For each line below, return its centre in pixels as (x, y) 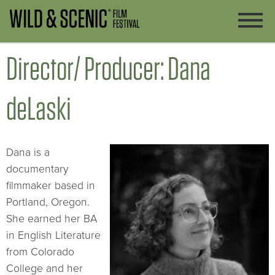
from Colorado (40, 252)
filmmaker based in (51, 186)
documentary (37, 169)
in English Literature (53, 236)
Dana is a (28, 153)
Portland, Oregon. (48, 203)
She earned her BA (52, 219)
